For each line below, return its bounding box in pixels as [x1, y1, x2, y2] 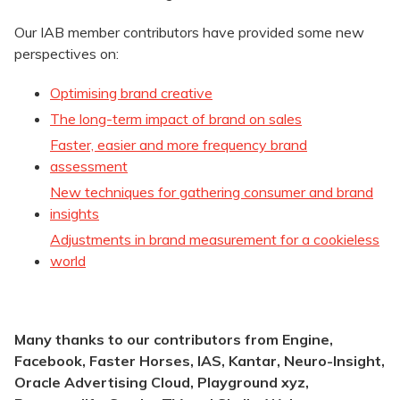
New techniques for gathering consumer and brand [50, 183, 373, 202]
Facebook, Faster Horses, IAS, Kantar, [14, 352, 284, 371]
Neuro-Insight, [284, 352, 385, 371]
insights [50, 204, 99, 223]
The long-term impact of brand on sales [50, 110, 302, 129]
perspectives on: [14, 45, 119, 63]
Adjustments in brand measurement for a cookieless [50, 230, 379, 249]
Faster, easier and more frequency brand [50, 136, 307, 154]
